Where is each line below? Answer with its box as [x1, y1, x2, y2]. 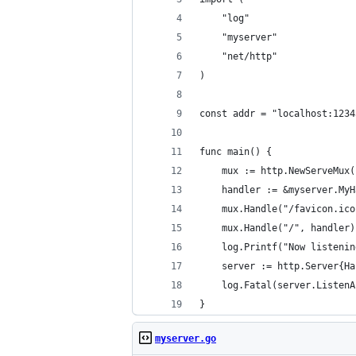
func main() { [199, 146, 272, 157]
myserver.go [155, 333, 216, 344]
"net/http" [222, 51, 277, 62]
